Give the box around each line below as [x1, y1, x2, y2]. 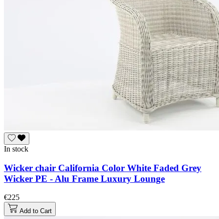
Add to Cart [20, 207, 52, 215]
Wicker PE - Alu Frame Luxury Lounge [4, 173, 165, 184]
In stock [4, 144, 28, 153]
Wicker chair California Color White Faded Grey [4, 162, 201, 173]
